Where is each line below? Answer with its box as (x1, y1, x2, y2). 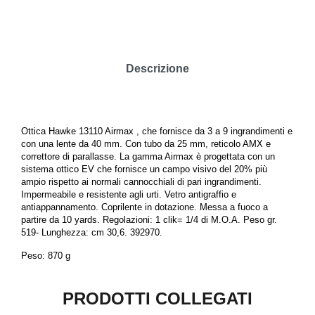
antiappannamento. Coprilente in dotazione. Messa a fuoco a (21, 202, 268, 212)
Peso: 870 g (21, 250, 70, 261)
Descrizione (126, 63, 189, 75)
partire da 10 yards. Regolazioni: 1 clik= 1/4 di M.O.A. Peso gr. (21, 214, 277, 225)
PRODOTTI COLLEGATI (63, 289, 252, 308)
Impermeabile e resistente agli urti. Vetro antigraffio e (21, 189, 236, 200)
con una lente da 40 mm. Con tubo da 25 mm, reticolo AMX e (21, 139, 271, 149)
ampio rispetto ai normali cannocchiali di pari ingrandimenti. (21, 176, 262, 187)
